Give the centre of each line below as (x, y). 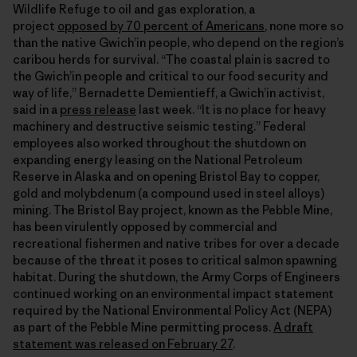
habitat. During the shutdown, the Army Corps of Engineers (177, 277)
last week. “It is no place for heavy (231, 109)
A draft (293, 327)
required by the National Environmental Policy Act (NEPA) (172, 310)
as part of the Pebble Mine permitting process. (143, 327)
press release (98, 109)
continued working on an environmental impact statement (173, 293)
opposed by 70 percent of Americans (161, 25)
